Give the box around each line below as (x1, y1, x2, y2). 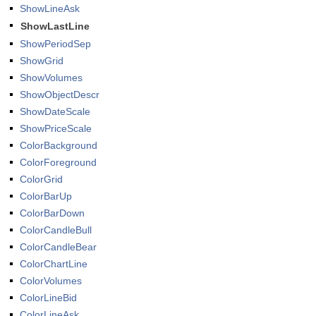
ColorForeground (20, 157, 97, 168)
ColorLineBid (20, 292, 77, 303)
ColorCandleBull (20, 224, 92, 236)
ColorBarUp (20, 190, 72, 202)
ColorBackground (20, 140, 97, 151)
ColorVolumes (20, 275, 82, 286)
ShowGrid (20, 55, 63, 66)
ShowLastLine (20, 20, 90, 32)
